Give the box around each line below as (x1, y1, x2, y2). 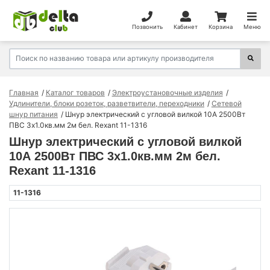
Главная (9, 87, 39, 97)
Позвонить (131, 23, 163, 30)
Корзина (208, 23, 233, 30)
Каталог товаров (45, 87, 105, 97)
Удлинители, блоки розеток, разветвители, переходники (9, 98, 204, 108)
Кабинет (173, 23, 198, 30)
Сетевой (211, 98, 242, 108)
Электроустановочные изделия (111, 87, 223, 97)
